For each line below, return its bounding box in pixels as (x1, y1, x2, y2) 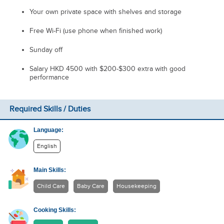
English (37, 142, 57, 150)
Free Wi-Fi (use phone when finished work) (29, 26, 162, 35)
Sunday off (29, 45, 62, 54)
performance (29, 73, 69, 81)
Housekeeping (116, 182, 157, 190)
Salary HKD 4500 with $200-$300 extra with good (29, 64, 185, 73)
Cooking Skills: (33, 206, 76, 213)
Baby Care (77, 182, 105, 190)
